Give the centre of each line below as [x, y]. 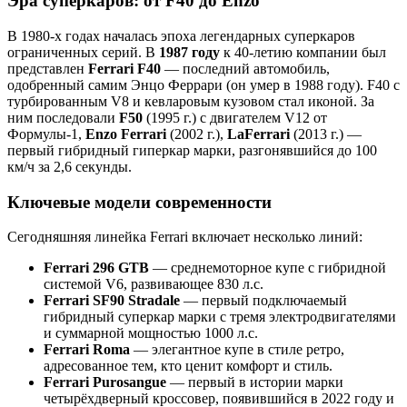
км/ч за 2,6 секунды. [69, 166]
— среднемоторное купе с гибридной [268, 268]
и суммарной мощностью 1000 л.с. [151, 333]
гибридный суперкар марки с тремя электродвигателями [220, 317]
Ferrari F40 [124, 68]
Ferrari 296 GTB [96, 268]
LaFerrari [258, 134]
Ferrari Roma [87, 350]
